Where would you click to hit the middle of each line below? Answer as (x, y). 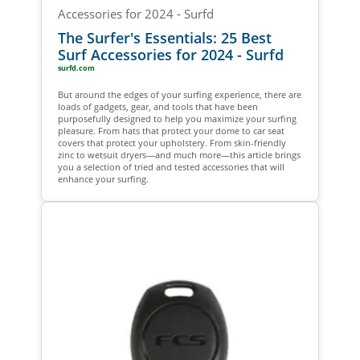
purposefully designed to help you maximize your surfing (177, 119)
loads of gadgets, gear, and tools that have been (157, 107)
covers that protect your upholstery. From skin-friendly (172, 143)
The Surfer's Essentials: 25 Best (164, 38)
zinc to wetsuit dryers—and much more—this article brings (179, 155)
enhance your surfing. (103, 179)
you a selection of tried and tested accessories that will (171, 167)
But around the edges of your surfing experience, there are (179, 95)
